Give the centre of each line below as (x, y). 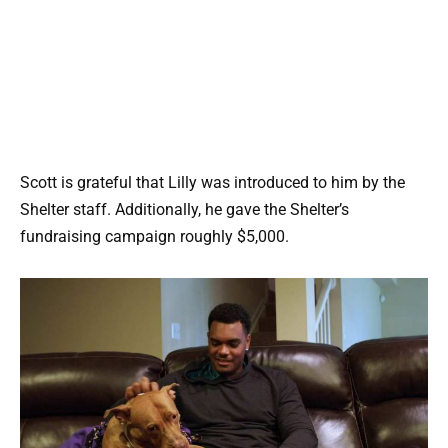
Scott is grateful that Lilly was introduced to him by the (212, 183)
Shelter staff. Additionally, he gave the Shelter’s (184, 210)
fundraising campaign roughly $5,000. (154, 237)
